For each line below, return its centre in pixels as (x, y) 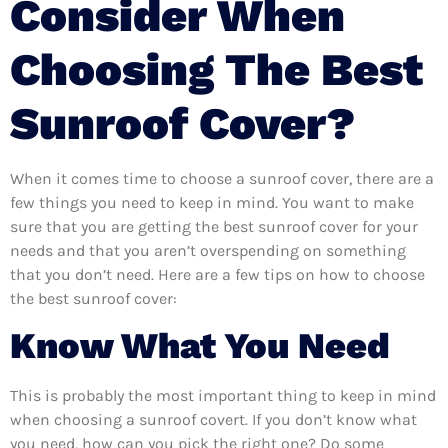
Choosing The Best (216, 69)
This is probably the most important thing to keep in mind (223, 396)
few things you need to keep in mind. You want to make (212, 202)
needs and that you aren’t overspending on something (208, 250)
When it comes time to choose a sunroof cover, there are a (222, 178)
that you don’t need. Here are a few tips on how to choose (217, 274)
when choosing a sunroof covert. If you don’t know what (213, 420)
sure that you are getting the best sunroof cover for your (214, 226)
